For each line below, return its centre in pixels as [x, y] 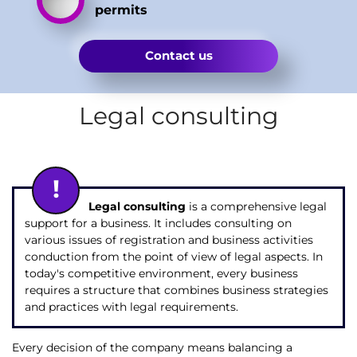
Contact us [178, 56]
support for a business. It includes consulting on [158, 224]
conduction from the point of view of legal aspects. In [173, 257]
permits [122, 10]
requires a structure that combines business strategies [176, 290]
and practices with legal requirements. [131, 307]
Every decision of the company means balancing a [152, 347]
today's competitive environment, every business [161, 274]
